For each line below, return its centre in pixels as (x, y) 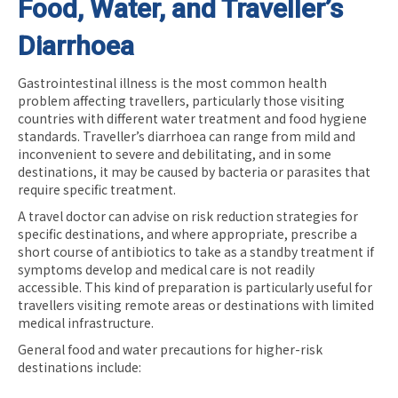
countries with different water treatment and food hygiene (192, 118)
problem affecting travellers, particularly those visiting (181, 100)
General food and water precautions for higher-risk (170, 349)
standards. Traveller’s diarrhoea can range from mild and (187, 135)
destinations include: (80, 366)
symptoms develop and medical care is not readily (166, 269)
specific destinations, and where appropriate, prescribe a (187, 233)
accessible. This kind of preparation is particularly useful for (195, 287)
